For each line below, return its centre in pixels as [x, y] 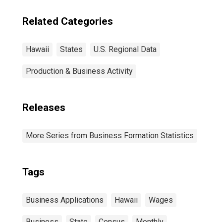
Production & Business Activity [79, 71]
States [71, 49]
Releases [44, 108]
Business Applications [65, 200]
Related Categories [68, 21]
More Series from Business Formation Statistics [110, 136]
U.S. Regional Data [125, 49]
